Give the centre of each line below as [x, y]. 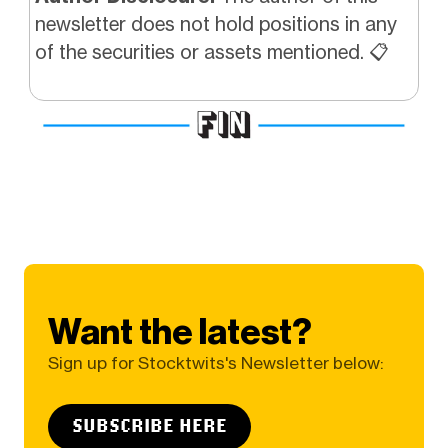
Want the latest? [179, 332]
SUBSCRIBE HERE [149, 425]
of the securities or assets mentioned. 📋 [211, 51]
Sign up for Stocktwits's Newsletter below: [215, 363]
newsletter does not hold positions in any [215, 23]
